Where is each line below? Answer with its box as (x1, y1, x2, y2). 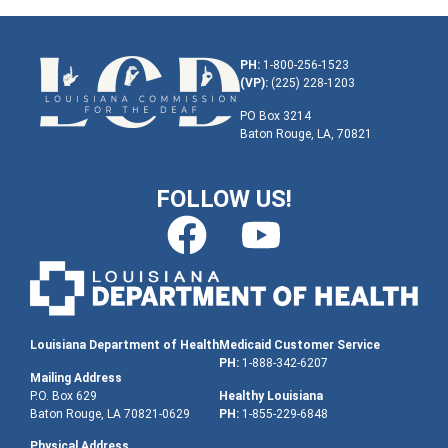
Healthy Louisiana (219, 388, 323, 403)
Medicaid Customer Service (219, 338, 380, 353)
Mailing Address (30, 370, 122, 385)
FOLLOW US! (156, 185, 292, 214)
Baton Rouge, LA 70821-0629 (30, 406, 190, 421)
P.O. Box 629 (30, 388, 97, 403)
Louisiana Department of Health (30, 338, 219, 353)
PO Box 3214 (240, 108, 311, 123)
